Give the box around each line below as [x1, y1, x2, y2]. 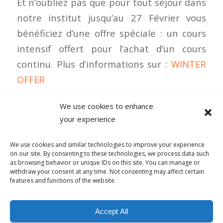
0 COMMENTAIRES [78, 120, 145, 129]
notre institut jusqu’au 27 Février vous [16, 11, 207, 24]
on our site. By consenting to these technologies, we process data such [10, 149, 209, 158]
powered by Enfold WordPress [106, 198, 188, 205]
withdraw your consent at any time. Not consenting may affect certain [10, 167, 204, 176]
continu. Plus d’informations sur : [16, 58, 172, 71]
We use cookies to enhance [60, 101, 153, 111]
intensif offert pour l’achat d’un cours [16, 42, 207, 55]
